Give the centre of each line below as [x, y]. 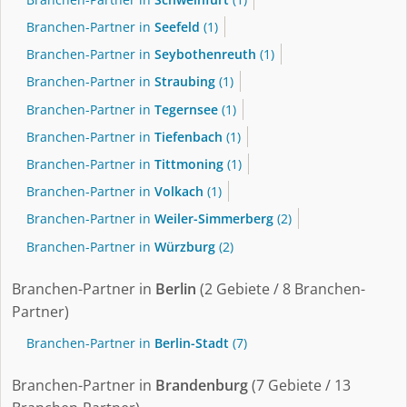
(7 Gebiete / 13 [299, 386]
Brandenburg [202, 386]
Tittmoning [189, 164]
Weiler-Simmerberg [214, 219]
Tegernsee [186, 109]
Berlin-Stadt [192, 342]
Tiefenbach [189, 136]
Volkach [179, 192]
